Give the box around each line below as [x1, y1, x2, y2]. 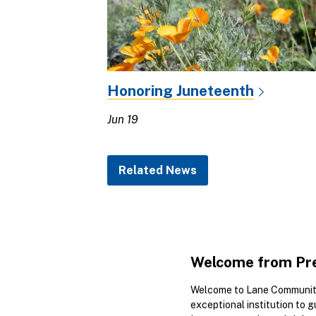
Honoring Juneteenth [107, 81, 254, 99]
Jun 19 [107, 112, 138, 126]
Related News [119, 163, 197, 177]
